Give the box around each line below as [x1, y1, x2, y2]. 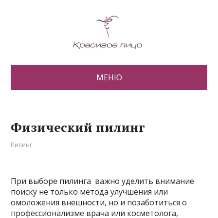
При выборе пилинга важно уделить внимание [11, 176, 195, 186]
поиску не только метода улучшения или [11, 186, 168, 197]
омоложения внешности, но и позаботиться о [11, 197, 187, 208]
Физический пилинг [11, 119, 145, 135]
